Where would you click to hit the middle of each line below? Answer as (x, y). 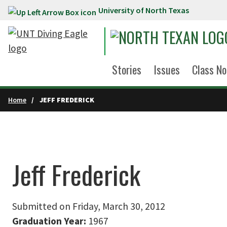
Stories (127, 69)
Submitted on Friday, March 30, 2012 (89, 206)
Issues (167, 69)
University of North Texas (144, 10)
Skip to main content (50, 12)
